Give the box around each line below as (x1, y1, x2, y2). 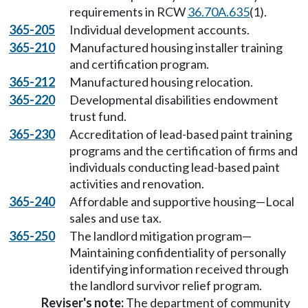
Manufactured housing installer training (69, 40, 283, 55)
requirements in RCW (69, 4, 188, 19)
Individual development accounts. (69, 22, 250, 37)
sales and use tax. (69, 210, 162, 225)
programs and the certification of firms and (69, 143, 298, 158)
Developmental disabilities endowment (69, 92, 278, 107)
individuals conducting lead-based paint (69, 159, 280, 175)
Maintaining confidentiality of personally (69, 245, 286, 260)
